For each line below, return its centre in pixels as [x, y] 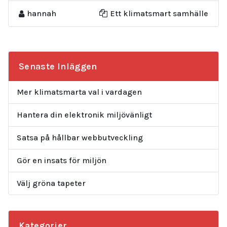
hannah [42, 13]
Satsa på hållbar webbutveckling [80, 137]
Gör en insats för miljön [62, 160]
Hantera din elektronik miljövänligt [84, 115]
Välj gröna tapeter [51, 183]
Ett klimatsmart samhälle [159, 13]
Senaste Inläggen [58, 66]
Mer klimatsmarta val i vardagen [79, 92]
